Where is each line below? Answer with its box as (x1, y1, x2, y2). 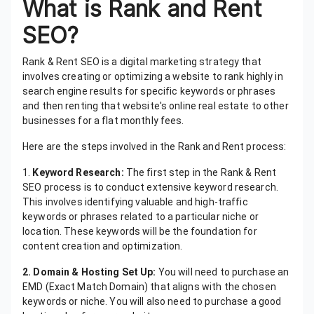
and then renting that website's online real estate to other (22, 100, 289, 111)
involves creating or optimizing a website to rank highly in (22, 70, 283, 82)
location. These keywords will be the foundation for (22, 225, 257, 237)
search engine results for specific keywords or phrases (22, 85, 276, 97)
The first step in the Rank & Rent (123, 166, 277, 178)
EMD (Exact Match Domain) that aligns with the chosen (22, 280, 276, 292)
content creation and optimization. (22, 240, 183, 252)
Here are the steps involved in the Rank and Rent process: (22, 140, 291, 152)
